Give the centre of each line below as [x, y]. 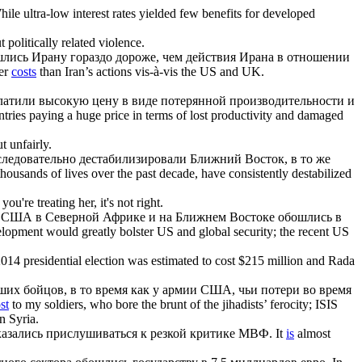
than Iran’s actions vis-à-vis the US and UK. [150, 71]
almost [312, 333]
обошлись [305, 217]
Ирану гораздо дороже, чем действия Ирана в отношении [189, 57]
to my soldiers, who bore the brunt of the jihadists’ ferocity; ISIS [173, 304]
